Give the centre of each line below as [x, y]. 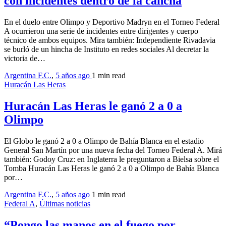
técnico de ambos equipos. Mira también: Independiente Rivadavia [110, 40]
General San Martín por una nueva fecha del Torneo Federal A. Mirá [113, 150]
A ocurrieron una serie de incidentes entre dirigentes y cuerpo [101, 31]
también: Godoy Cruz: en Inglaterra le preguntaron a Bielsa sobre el [111, 159]
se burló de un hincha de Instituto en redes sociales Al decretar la [106, 49]
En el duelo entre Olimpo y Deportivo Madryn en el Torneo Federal [112, 22]
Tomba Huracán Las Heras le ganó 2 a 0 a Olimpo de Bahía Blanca [111, 168]
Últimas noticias [65, 203]
